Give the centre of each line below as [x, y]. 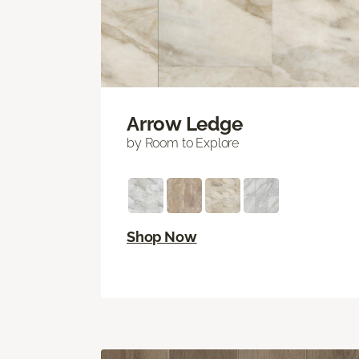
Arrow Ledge [185, 124]
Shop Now [162, 237]
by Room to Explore [183, 143]
